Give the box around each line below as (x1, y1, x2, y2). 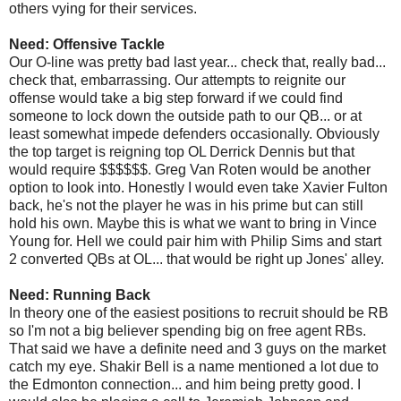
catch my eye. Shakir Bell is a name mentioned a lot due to (9, 359, 379, 374)
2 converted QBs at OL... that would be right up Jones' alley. (9, 252, 384, 267)
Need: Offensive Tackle (9, 37, 165, 52)
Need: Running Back (9, 287, 150, 303)
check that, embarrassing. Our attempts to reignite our (9, 73, 346, 88)
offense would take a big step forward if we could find (9, 90, 343, 106)
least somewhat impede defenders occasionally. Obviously (9, 126, 380, 141)
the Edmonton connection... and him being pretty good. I (9, 377, 361, 392)
